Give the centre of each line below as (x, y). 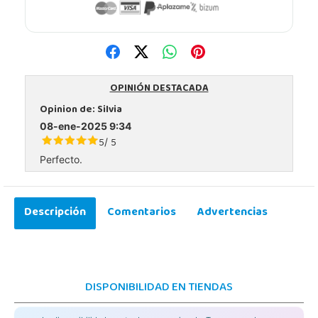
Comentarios (142, 213)
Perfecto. (61, 159)
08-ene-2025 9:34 (86, 126)
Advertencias (232, 213)
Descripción (55, 213)
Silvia (110, 110)
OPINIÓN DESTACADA (159, 89)
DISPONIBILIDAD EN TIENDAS (159, 288)
